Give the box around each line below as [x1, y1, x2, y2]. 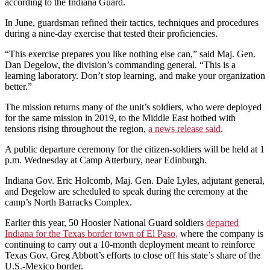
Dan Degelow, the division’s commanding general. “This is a [5, 60, 236, 71]
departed [206, 218, 239, 228]
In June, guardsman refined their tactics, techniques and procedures [5, 17, 259, 28]
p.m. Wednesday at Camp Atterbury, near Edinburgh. [5, 155, 207, 166]
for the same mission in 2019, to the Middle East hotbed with [5, 113, 236, 124]
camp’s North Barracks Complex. [5, 197, 132, 208]
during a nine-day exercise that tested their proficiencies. [5, 28, 218, 39]
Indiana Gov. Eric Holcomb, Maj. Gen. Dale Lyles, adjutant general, [5, 175, 265, 186]
